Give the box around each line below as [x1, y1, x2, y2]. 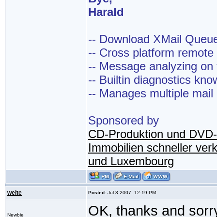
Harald [88, 5, 124, 19]
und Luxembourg [88, 155, 174, 168]
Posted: [88, 190, 106, 196]
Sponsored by [88, 114, 159, 127]
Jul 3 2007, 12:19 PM [106, 190, 156, 196]
